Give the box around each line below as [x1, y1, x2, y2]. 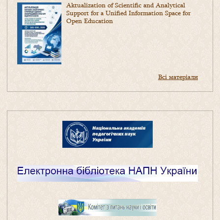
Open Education [66, 16, 113, 26]
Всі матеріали [158, 72, 198, 82]
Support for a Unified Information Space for [66, 8, 191, 18]
